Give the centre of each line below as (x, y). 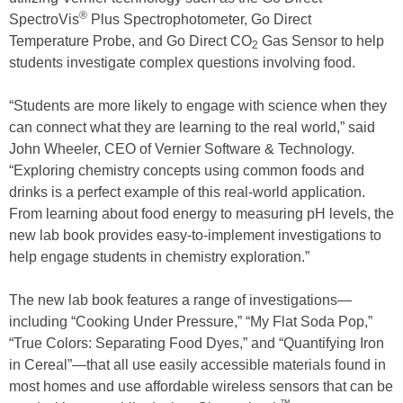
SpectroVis (44, 19)
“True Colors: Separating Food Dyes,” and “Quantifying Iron (197, 343)
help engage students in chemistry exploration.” (159, 257)
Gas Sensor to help (321, 41)
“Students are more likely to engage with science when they (198, 106)
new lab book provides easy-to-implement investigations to (195, 235)
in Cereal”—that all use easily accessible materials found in (197, 365)
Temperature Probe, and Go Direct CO (130, 41)
